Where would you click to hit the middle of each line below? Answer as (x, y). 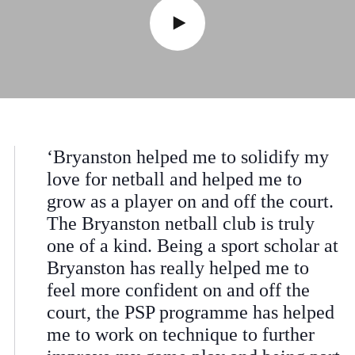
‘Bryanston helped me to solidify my (187, 157)
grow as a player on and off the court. (190, 202)
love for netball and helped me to (174, 179)
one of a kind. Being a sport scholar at (192, 246)
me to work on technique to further (180, 335)
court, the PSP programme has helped (190, 313)
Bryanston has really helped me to (177, 268)
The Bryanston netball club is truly (180, 224)
